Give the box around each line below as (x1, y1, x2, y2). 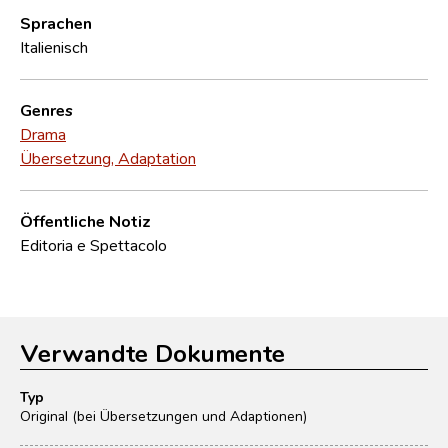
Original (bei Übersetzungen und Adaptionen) (20, 406, 307, 425)
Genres (20, 99, 73, 120)
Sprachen (20, 12, 92, 33)
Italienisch (20, 36, 88, 57)
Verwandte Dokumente (20, 336, 285, 369)
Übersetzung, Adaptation (20, 147, 196, 168)
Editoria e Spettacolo (20, 234, 167, 255)
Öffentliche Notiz (20, 210, 151, 231)
